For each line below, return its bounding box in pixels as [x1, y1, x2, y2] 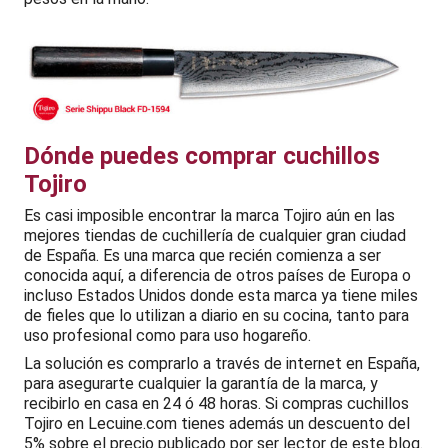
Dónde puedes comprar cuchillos [24, 141, 380, 170]
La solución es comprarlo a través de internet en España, [24, 353, 420, 373]
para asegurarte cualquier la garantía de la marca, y [24, 373, 378, 393]
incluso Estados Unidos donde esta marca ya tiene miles [24, 285, 418, 305]
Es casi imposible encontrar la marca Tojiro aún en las [24, 205, 395, 225]
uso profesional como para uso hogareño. [24, 325, 311, 345]
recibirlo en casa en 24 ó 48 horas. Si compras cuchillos [24, 393, 409, 413]
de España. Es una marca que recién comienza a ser [24, 245, 381, 265]
